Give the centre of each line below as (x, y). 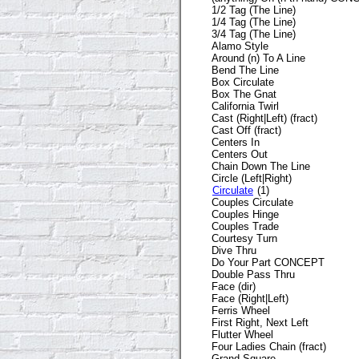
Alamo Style (240, 46)
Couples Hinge (245, 214)
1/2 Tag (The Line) (254, 10)
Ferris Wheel (241, 310)
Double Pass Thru (253, 274)
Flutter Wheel (242, 334)
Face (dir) (234, 286)
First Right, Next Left (260, 322)
